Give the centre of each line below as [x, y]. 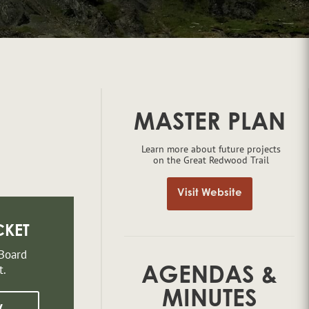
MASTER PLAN [209, 124]
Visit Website [209, 194]
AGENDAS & [210, 277]
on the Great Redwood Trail [211, 160]
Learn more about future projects [211, 149]
